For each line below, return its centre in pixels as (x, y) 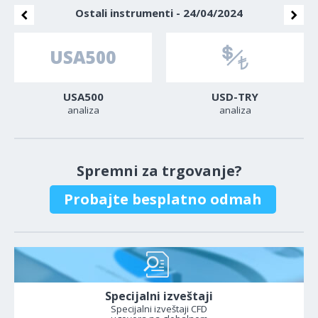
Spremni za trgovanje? (159, 171)
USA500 (83, 97)
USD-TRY (235, 97)
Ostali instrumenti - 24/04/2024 (159, 13)
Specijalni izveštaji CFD (159, 309)
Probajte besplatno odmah (163, 199)
